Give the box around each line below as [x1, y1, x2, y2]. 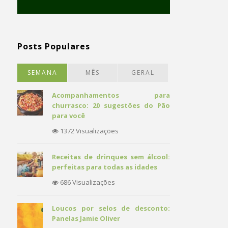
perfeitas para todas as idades [52, 162, 157, 172]
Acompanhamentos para [52, 91, 170, 100]
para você [52, 111, 85, 120]
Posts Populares [17, 41, 90, 52]
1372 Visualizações [59, 126, 119, 135]
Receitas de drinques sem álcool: [52, 152, 170, 161]
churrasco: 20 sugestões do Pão [52, 101, 170, 110]
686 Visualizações [59, 178, 115, 187]
